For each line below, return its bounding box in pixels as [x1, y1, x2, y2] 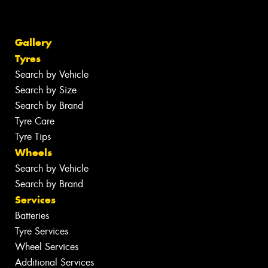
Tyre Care [15, 114, 54, 127]
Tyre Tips [15, 130, 51, 143]
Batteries [15, 209, 49, 222]
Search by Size [15, 83, 77, 96]
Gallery [15, 35, 51, 49]
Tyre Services [15, 224, 68, 237]
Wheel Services [15, 240, 78, 253]
